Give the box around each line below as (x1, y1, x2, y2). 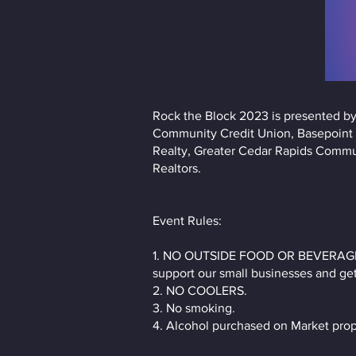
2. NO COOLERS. (153, 284, 247, 297)
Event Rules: (153, 214, 222, 227)
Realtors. (153, 161, 201, 175)
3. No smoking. (153, 301, 235, 315)
